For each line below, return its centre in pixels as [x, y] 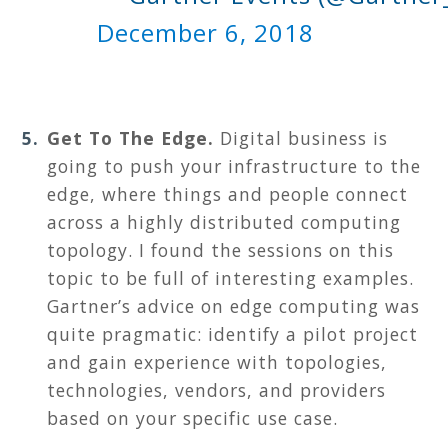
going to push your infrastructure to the [234, 165]
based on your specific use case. [192, 417]
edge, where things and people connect [227, 193]
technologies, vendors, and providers [216, 389]
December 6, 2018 [205, 32]
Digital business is [304, 137]
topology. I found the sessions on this [220, 249]
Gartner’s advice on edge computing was [233, 305]
